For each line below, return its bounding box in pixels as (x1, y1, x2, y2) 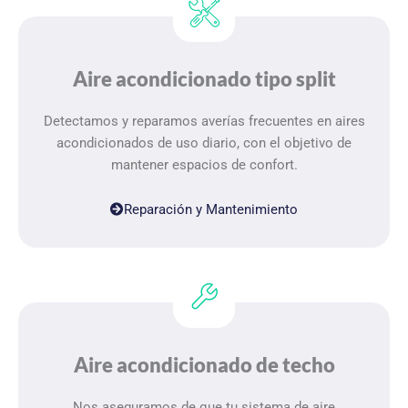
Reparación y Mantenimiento (124, 201, 298, 219)
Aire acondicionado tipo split (72, 66, 336, 91)
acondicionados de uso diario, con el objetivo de (56, 134, 352, 151)
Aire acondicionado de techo (73, 352, 335, 378)
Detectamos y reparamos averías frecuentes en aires (43, 112, 365, 129)
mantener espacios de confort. (110, 156, 298, 173)
